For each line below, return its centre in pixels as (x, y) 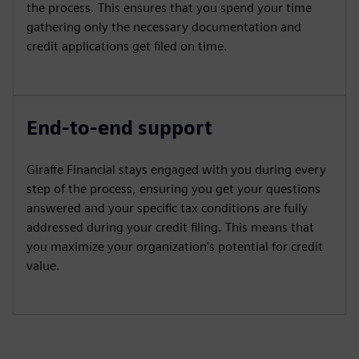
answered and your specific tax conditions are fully (167, 208)
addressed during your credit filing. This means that (170, 227)
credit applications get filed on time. (127, 46)
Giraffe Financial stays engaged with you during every (176, 169)
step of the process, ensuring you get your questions (173, 189)
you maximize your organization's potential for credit (175, 246)
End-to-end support (119, 128)
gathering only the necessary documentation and (164, 27)
